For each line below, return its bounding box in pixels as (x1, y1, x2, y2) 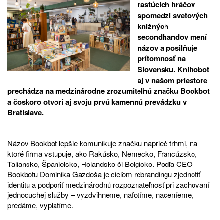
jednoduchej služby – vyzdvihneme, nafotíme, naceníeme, (7, 189, 193, 200)
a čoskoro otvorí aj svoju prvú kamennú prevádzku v (7, 96, 187, 107)
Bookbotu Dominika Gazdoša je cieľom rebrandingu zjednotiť (7, 168, 200, 179)
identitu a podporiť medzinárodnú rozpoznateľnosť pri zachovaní (7, 179, 209, 190)
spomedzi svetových (137, 9, 208, 21)
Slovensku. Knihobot (137, 63, 209, 75)
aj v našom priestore (137, 74, 207, 85)
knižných (137, 20, 168, 31)
